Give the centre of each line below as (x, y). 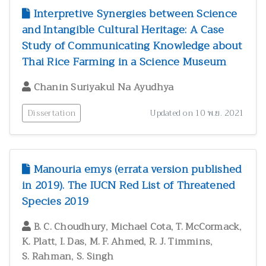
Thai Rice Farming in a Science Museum (124, 62)
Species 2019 (55, 202)
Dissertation (51, 113)
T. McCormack (208, 227)
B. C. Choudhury (70, 227)
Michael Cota (141, 227)
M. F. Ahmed (117, 242)
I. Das (72, 242)
